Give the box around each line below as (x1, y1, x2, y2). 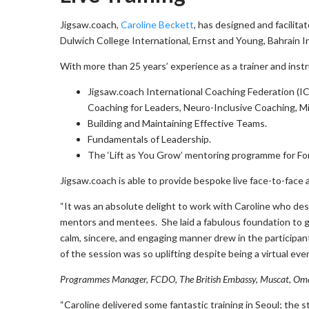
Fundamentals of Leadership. (88, 133, 211, 146)
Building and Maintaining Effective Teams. (88, 117, 267, 130)
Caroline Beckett (121, 19, 194, 31)
